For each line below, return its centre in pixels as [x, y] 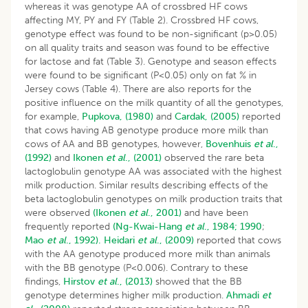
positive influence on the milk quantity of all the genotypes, [154, 102]
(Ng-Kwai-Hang [149, 226]
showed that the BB [197, 281]
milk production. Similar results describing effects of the [146, 185]
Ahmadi [244, 295]
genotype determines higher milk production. [125, 295]
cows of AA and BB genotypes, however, [115, 144]
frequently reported [69, 226]
